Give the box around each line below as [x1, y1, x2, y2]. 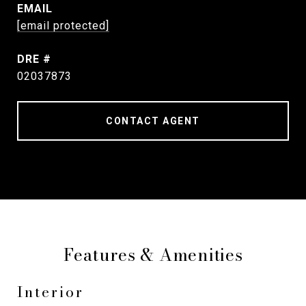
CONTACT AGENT [106, 115, 200, 126]
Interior [17, 281, 84, 303]
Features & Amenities [63, 242, 243, 268]
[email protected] [17, 19, 109, 32]
